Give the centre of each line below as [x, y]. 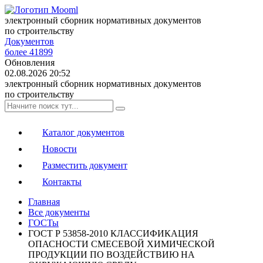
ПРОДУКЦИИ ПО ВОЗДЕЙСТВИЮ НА [112, 254]
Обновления [30, 63]
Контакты [62, 182]
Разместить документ [85, 165]
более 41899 [29, 52]
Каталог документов [83, 132]
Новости [60, 149]
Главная [44, 202]
